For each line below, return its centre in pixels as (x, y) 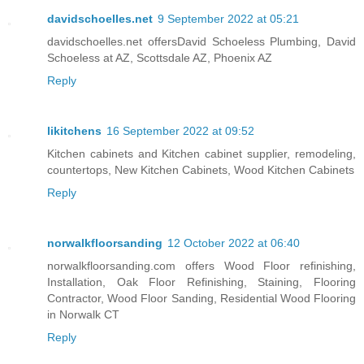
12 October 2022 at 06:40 (234, 243)
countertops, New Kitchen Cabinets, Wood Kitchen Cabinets (201, 169)
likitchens (74, 130)
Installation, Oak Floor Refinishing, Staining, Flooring (201, 282)
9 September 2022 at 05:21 (228, 18)
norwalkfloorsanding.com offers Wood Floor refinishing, (201, 265)
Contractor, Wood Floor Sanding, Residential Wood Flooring (201, 298)
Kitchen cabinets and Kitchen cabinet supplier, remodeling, (201, 153)
